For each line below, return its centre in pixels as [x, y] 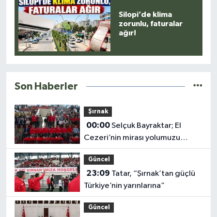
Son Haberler [46, 86]
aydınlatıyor [106, 150]
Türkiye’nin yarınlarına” [124, 186]
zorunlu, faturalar [151, 23]
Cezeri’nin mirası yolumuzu [132, 138]
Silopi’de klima [146, 14]
